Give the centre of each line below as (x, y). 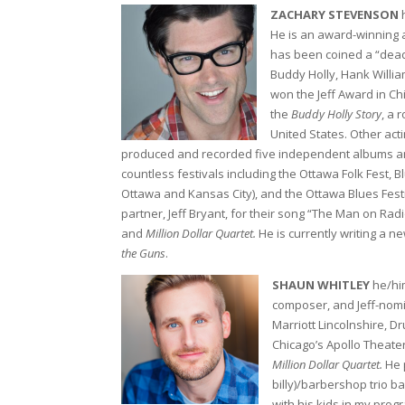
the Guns (144, 253)
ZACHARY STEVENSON (335, 14)
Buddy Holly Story (337, 113)
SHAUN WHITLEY (321, 284)
